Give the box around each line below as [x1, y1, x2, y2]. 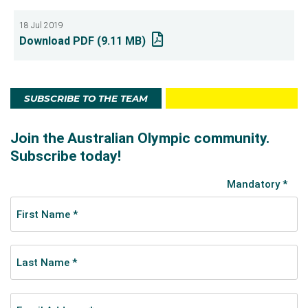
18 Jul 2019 [19, 21, 63, 30]
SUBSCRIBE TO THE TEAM [24, 93, 148, 104]
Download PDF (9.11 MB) [19, 34, 146, 47]
